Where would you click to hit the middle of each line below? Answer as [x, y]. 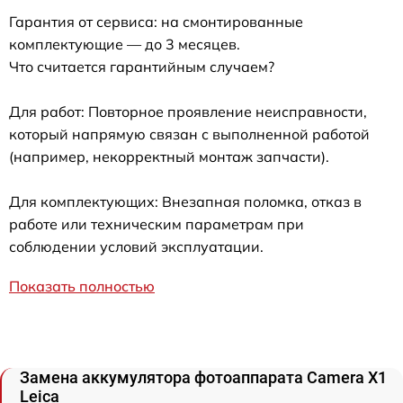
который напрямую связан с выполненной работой [189, 134]
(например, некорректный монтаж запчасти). [169, 156]
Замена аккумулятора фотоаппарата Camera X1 [203, 377]
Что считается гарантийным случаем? [142, 66]
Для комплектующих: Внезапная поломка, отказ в [185, 201]
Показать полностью [82, 286]
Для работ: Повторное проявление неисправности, [188, 111]
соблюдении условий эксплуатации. [136, 246]
